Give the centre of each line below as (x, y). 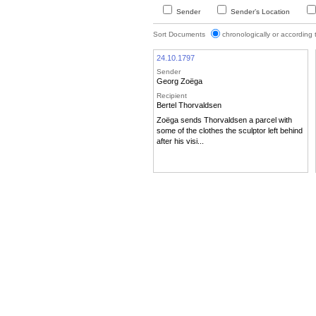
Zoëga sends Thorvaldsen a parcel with (224, 120)
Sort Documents (180, 34)
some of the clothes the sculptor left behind (230, 131)
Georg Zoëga (180, 81)
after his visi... (180, 141)
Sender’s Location (260, 11)
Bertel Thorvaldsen (189, 105)
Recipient (172, 95)
